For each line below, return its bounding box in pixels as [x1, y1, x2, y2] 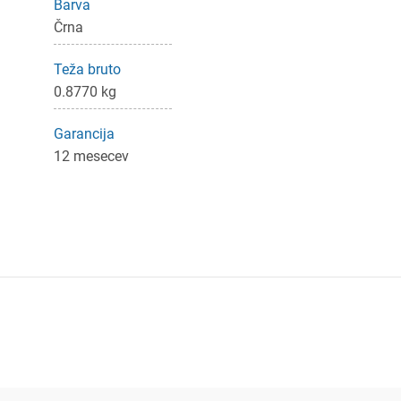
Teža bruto [53, 61, 121, 78]
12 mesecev [53, 148, 129, 165]
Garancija [53, 125, 115, 142]
